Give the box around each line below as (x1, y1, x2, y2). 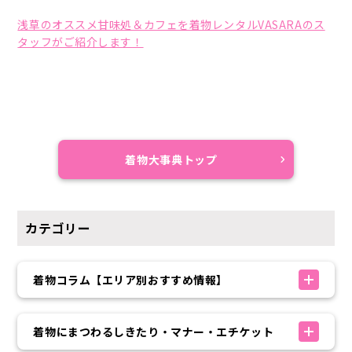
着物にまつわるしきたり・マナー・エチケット (33, 324, 274, 339)
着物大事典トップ (125, 152, 218, 167)
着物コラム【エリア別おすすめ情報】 (33, 272, 228, 288)
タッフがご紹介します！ (17, 34, 144, 49)
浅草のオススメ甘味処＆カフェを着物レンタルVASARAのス (17, 16, 325, 32)
